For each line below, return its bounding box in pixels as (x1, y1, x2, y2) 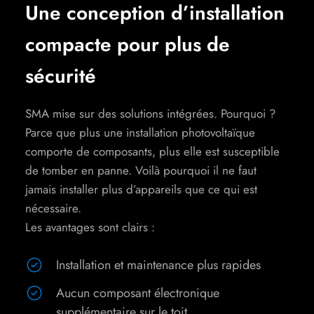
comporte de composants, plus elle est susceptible (25, 143, 280, 161)
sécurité (25, 62, 96, 91)
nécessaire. (25, 200, 81, 217)
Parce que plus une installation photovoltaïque (25, 124, 255, 142)
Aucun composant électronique (55, 284, 219, 303)
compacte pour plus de (25, 30, 230, 60)
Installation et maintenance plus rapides (55, 256, 261, 275)
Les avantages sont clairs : (25, 219, 155, 236)
